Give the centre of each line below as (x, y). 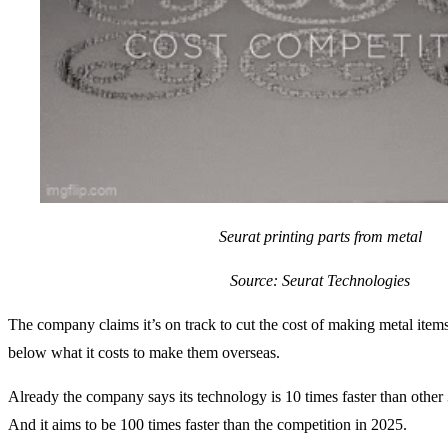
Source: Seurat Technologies (320, 281)
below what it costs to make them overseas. (144, 353)
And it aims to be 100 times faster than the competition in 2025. (207, 425)
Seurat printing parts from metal (320, 237)
